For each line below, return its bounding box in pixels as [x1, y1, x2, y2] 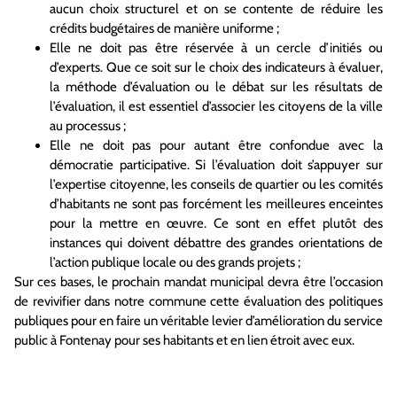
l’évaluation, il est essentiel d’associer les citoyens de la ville [50, 98, 383, 115]
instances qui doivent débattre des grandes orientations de [50, 235, 383, 252]
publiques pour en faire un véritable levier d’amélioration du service [14, 313, 383, 330]
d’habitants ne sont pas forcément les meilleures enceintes [50, 196, 383, 213]
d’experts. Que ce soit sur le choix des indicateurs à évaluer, [50, 59, 383, 76]
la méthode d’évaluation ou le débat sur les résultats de [50, 79, 383, 96]
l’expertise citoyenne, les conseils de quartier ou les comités [50, 176, 383, 193]
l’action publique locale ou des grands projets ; [50, 254, 300, 271]
